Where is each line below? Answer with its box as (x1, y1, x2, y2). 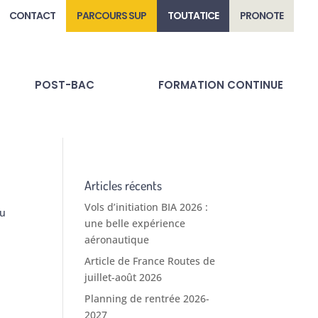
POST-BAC (35, 77, 95, 92)
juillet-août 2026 (84, 270, 163, 285)
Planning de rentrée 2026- (84, 292, 210, 306)
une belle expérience (84, 216, 186, 231)
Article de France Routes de (84, 254, 216, 268)
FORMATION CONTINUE (158, 77, 284, 92)
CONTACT (9, 9, 56, 23)
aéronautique (84, 233, 150, 247)
